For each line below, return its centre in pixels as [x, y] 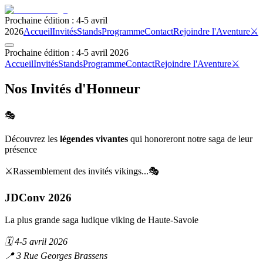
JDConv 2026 [38, 197]
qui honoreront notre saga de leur [190, 139]
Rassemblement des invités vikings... [81, 171]
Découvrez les [32, 139]
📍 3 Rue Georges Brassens [56, 256]
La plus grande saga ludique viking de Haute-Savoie [102, 220]
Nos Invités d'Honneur [73, 88]
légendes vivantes [94, 139]
